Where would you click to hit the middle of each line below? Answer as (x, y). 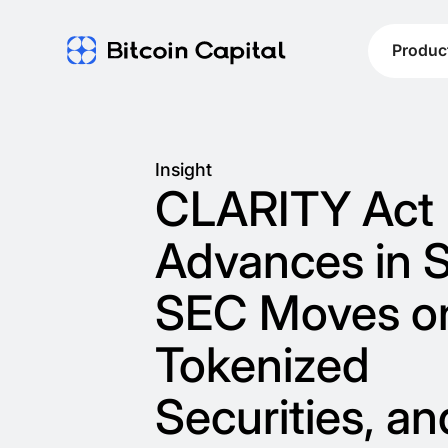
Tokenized (262, 365)
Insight (183, 170)
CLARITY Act (294, 209)
